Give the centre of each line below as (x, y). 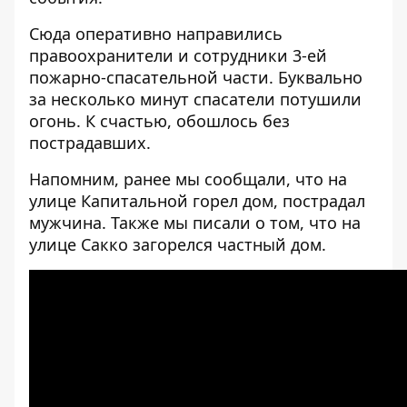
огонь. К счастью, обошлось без (159, 121)
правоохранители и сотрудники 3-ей (178, 55)
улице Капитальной (111, 201)
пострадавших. (90, 143)
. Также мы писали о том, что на (231, 223)
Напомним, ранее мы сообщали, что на (188, 179)
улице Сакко (81, 244)
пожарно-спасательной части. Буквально (196, 77)
